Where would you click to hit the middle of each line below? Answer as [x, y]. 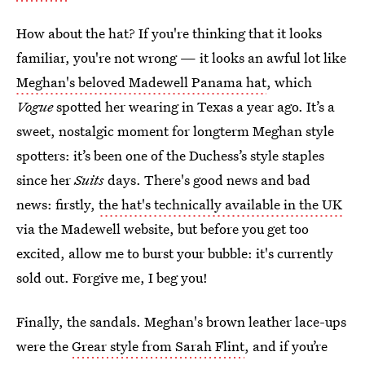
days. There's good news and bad [207, 180]
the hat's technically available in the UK [220, 204]
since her [45, 180]
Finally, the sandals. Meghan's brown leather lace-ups [181, 322]
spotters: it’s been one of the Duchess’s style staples [170, 156]
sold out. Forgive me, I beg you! [112, 278]
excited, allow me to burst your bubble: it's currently [175, 253]
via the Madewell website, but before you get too [163, 229]
